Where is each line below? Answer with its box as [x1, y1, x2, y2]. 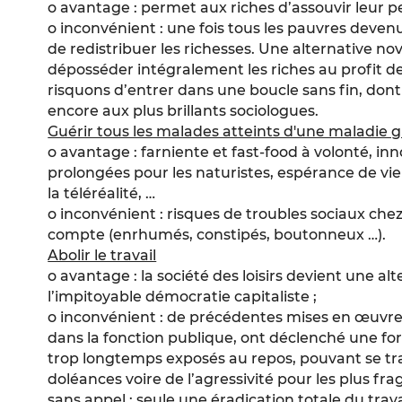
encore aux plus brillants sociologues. [48, 102, 319, 120]
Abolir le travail [48, 247, 157, 265]
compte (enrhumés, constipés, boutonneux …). [48, 226, 387, 244]
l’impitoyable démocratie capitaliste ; [48, 288, 318, 306]
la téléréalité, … [48, 185, 156, 203]
